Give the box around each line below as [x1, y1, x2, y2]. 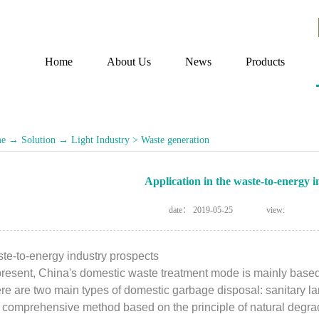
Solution [21, 135, 56, 145]
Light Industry [71, 135, 130, 145]
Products [246, 56, 285, 68]
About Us [107, 56, 151, 68]
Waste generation [141, 135, 209, 145]
